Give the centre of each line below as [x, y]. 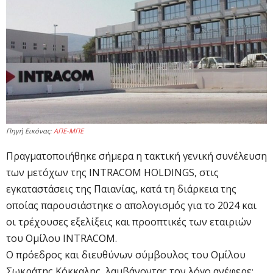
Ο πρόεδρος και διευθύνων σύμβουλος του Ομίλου [126, 255]
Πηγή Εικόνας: [30, 131]
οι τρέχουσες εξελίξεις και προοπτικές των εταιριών [129, 222]
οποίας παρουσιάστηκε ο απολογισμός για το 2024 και [131, 206]
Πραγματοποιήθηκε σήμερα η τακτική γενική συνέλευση [136, 156]
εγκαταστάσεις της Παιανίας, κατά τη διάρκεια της [121, 189]
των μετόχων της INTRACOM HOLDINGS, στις [112, 173]
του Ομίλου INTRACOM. [62, 239]
